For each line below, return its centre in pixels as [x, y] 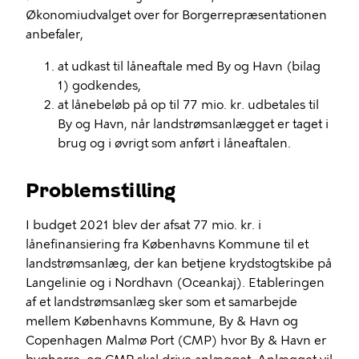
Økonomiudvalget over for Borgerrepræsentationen [176, 15]
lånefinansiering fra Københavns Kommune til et [167, 244]
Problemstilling [101, 190]
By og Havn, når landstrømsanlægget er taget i [193, 124]
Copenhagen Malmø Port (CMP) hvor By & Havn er [176, 341]
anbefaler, [54, 34]
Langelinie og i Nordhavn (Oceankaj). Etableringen [175, 283]
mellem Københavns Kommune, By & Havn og [162, 321]
